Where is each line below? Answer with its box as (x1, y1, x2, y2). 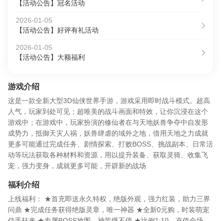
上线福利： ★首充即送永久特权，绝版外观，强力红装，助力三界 (8, 195, 210, 203)
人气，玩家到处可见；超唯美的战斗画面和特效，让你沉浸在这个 (8, 108, 208, 115)
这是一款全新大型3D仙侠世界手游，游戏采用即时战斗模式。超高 (8, 97, 210, 105)
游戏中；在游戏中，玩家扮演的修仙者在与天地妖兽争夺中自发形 (8, 118, 208, 126)
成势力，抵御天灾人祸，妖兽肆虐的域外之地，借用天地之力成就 (8, 129, 208, 137)
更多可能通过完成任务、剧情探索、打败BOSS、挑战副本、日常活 (8, 140, 213, 148)
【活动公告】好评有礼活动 (16, 26, 99, 34)
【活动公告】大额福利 (16, 53, 85, 61)
